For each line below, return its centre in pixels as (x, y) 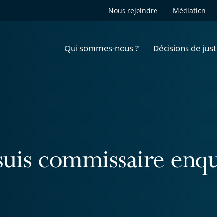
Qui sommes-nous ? (101, 48)
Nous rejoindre (133, 10)
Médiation (189, 10)
